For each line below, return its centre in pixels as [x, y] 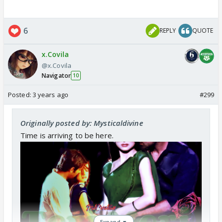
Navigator [56, 75]
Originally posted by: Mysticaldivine [82, 123]
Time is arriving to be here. [67, 135]
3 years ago [50, 94]
